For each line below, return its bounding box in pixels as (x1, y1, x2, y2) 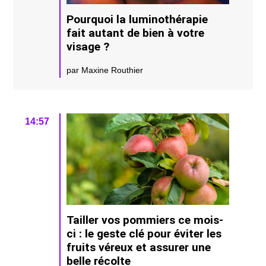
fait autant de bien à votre (66, 26, 205, 40)
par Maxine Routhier (66, 65, 144, 75)
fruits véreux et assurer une (66, 240, 211, 254)
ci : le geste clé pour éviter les (66, 227, 222, 240)
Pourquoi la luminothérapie (66, 12, 208, 27)
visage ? (66, 40, 110, 54)
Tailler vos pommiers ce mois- (66, 213, 224, 227)
